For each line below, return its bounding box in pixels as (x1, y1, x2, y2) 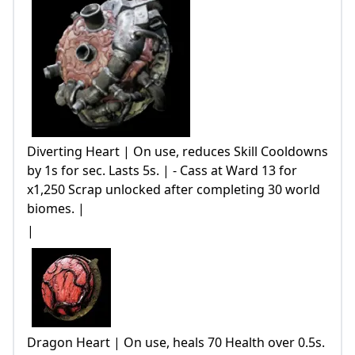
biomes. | (27, 199, 85, 217)
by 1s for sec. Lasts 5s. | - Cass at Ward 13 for (27, 161, 297, 179)
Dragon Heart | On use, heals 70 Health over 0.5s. (27, 333, 325, 351)
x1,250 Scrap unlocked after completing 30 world (27, 180, 320, 198)
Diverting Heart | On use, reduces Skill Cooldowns (27, 142, 328, 160)
